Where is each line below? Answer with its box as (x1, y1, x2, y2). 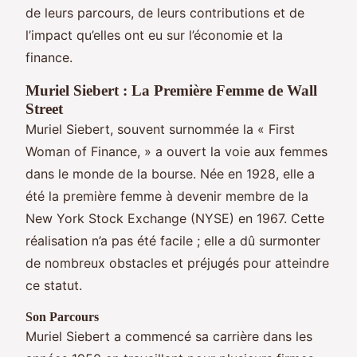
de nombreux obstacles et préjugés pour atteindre (25, 254, 329, 271)
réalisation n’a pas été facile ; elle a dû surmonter (25, 232, 320, 249)
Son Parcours (25, 309, 99, 324)
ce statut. (25, 277, 82, 293)
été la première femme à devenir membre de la (25, 187, 308, 204)
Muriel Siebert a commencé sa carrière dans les (25, 328, 312, 344)
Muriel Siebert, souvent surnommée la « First (25, 120, 295, 137)
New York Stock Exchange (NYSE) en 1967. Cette (25, 210, 324, 226)
